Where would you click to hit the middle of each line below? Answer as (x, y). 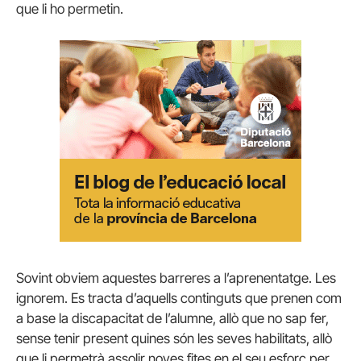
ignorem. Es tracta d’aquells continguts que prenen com (179, 299)
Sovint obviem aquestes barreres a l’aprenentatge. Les (176, 278)
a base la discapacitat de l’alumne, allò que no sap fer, (172, 319)
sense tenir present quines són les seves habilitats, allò (174, 339)
